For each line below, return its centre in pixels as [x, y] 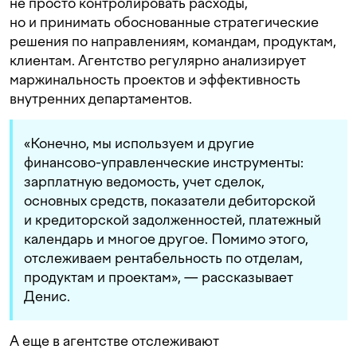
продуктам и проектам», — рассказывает [159, 277]
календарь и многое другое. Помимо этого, [166, 238]
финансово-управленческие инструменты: [164, 162]
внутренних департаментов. [101, 98]
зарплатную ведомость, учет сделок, [144, 181]
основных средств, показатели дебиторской [170, 200]
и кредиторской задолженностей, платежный [173, 219]
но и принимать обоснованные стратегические [164, 22]
